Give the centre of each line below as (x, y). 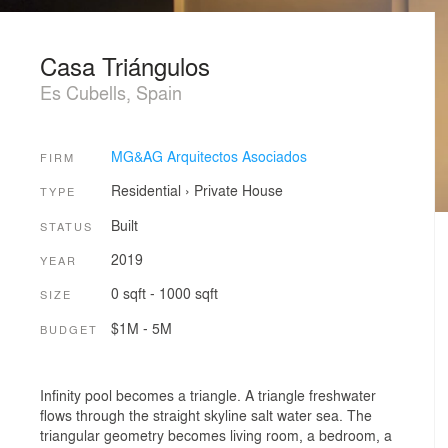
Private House (238, 190)
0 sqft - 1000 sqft (164, 293)
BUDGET (69, 328)
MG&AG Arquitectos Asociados (208, 155)
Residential (145, 190)
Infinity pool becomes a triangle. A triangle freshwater (208, 395)
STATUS (66, 225)
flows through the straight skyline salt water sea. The (206, 415)
